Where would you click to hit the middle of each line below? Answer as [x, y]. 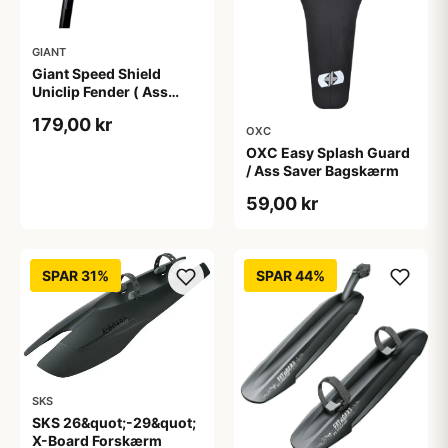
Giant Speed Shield [96, 73]
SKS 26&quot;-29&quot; [114, 422]
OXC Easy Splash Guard [328, 152]
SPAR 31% [75, 275]
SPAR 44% [290, 275]
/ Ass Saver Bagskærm [322, 170]
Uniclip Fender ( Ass [100, 91]
